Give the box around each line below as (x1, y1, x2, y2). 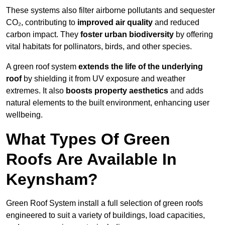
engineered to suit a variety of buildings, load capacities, (6, 211, 205, 220)
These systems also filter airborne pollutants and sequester (6, 6, 215, 15)
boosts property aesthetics (66, 86, 168, 95)
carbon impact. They (6, 30, 80, 39)
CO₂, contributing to (6, 18, 77, 27)
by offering (174, 30, 213, 39)
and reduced (153, 18, 199, 27)
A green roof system (6, 62, 78, 71)
